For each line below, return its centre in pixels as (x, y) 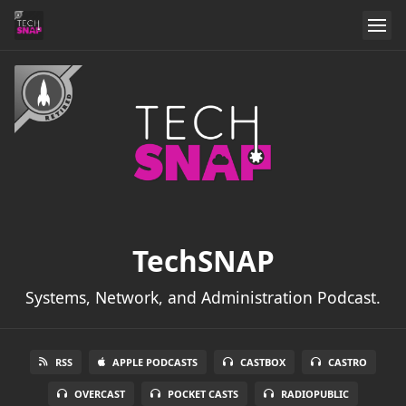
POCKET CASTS (203, 394)
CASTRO (348, 362)
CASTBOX (263, 362)
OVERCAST (100, 394)
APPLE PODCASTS (155, 362)
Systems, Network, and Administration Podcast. (203, 298)
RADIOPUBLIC (315, 394)
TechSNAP (203, 261)
